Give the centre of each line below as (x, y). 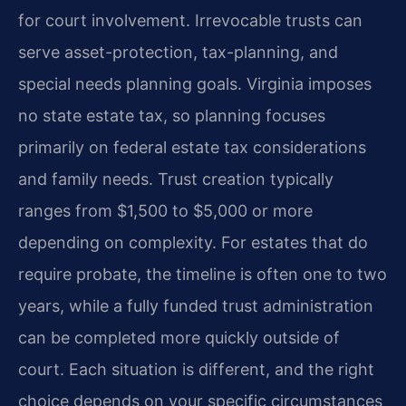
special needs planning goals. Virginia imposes (195, 84)
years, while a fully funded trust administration (196, 306)
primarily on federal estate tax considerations (192, 148)
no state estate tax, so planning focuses (172, 116)
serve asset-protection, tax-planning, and (178, 53)
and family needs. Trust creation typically (176, 179)
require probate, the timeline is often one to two (203, 275)
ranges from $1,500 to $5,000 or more (165, 211)
